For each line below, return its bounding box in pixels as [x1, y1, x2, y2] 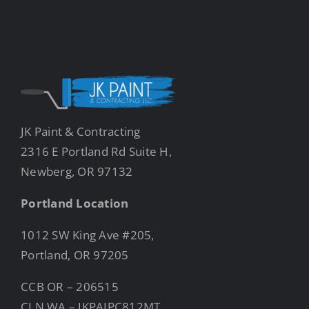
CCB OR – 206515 [21, 278, 119, 295]
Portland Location [21, 195, 129, 211]
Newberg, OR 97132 [21, 163, 133, 179]
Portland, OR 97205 [21, 246, 129, 263]
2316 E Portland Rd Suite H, [21, 143, 172, 159]
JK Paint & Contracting [21, 123, 141, 139]
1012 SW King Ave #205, [21, 226, 154, 243]
